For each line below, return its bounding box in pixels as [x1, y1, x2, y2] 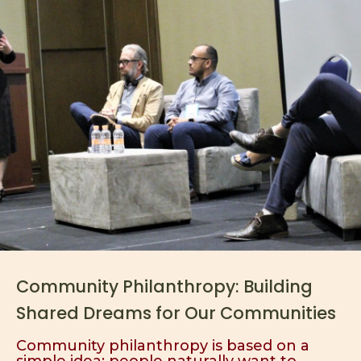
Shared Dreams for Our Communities [16, 301, 336, 325]
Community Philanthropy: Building [16, 275, 313, 298]
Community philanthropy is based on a [16, 337, 309, 355]
